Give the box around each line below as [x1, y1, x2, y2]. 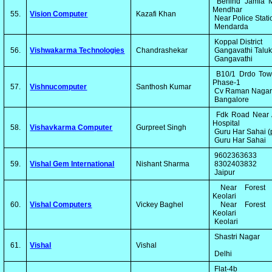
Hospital [212, 119, 242, 127]
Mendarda [212, 22, 249, 31]
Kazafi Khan [134, 10, 177, 18]
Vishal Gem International [30, 160, 115, 168]
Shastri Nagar [212, 233, 262, 241]
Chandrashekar [134, 46, 188, 55]
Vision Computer [30, 10, 88, 18]
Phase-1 [212, 78, 243, 87]
